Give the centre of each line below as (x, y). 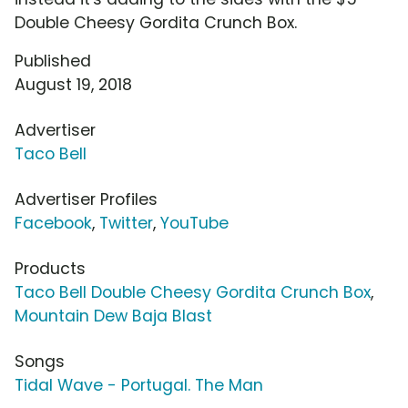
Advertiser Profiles (86, 200)
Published (53, 61)
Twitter (126, 224)
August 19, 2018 (73, 85)
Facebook (53, 224)
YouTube (194, 224)
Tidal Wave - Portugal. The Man (139, 386)
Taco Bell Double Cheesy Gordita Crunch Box (193, 293)
